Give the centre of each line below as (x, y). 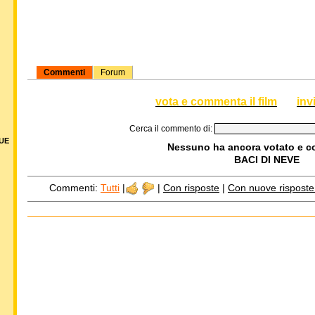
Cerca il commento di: (172, 129)
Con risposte (191, 188)
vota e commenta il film (216, 102)
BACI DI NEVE (266, 160)
